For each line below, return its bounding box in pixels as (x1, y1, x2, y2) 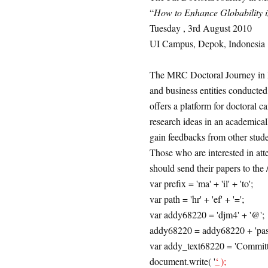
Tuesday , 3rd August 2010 (149, 22, 252, 34)
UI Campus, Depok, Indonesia (149, 37, 265, 50)
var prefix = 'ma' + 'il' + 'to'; (149, 177, 253, 190)
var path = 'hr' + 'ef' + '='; (149, 193, 244, 205)
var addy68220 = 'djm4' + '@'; (149, 208, 264, 221)
